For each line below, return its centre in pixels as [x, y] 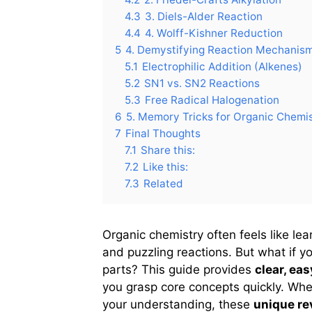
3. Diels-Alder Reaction [204, 16]
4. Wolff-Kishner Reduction [214, 33]
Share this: [168, 150]
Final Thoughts [163, 133]
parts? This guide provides [179, 269]
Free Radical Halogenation [212, 100]
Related [163, 183]
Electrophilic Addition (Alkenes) [222, 66]
